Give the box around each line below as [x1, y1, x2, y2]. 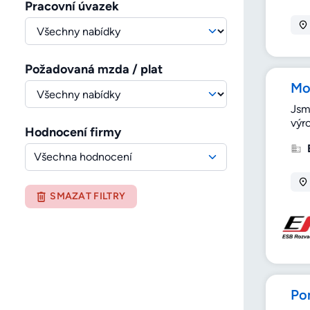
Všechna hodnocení [34, 150, 132, 164]
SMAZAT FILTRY [50, 190, 126, 203]
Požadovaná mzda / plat [25, 62, 163, 77]
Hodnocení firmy [25, 125, 121, 140]
